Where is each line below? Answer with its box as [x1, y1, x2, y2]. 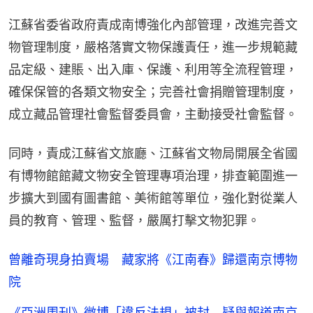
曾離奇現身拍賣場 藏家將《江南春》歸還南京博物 [8, 252, 298, 268]
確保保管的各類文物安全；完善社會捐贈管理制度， [8, 85, 298, 100]
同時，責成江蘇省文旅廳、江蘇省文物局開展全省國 [8, 146, 298, 161]
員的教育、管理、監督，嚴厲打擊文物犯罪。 [8, 213, 260, 228]
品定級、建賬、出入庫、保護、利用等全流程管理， [8, 62, 298, 78]
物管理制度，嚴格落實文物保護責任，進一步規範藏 [8, 40, 298, 55]
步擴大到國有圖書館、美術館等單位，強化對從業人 [8, 191, 298, 206]
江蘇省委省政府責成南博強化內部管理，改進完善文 [8, 17, 298, 33]
